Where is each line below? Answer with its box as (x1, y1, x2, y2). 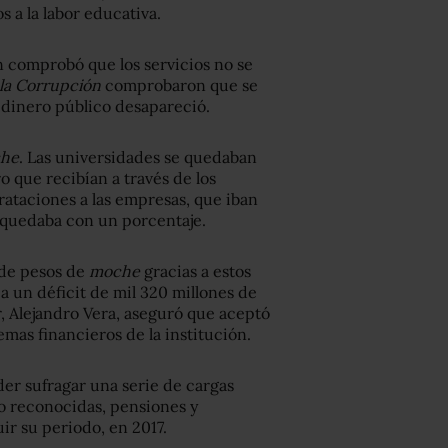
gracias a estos (144, 261, 251, 282)
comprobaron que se (101, 75, 258, 96)
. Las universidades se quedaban (19, 147, 257, 168)
